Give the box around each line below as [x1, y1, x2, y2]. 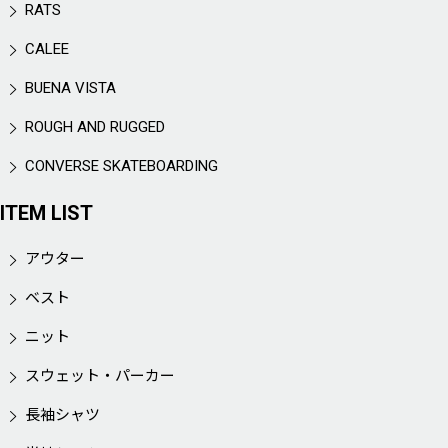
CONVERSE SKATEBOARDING [25, 157, 218, 175]
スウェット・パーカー [25, 367, 175, 385]
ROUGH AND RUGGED [25, 118, 165, 136]
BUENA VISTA [25, 79, 116, 97]
